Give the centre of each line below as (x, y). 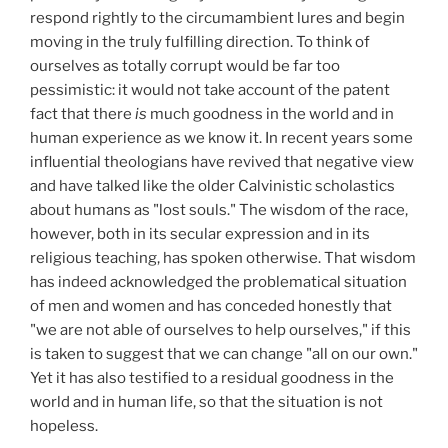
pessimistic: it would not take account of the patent (210, 90)
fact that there (82, 114)
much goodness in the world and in (272, 114)
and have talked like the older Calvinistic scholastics (212, 186)
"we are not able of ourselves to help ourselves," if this (220, 330)
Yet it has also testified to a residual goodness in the (212, 378)
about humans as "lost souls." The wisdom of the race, (219, 210)
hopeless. (64, 426)
